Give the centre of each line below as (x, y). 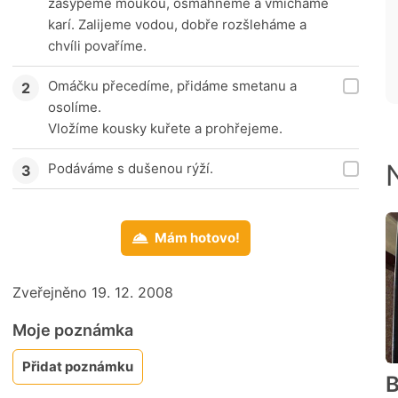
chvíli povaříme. (97, 46)
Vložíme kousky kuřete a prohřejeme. (165, 129)
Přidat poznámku (78, 367)
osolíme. (75, 107)
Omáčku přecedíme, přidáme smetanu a (172, 86)
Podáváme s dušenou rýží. (131, 169)
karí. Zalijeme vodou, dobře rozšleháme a (177, 25)
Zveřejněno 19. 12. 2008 (93, 293)
